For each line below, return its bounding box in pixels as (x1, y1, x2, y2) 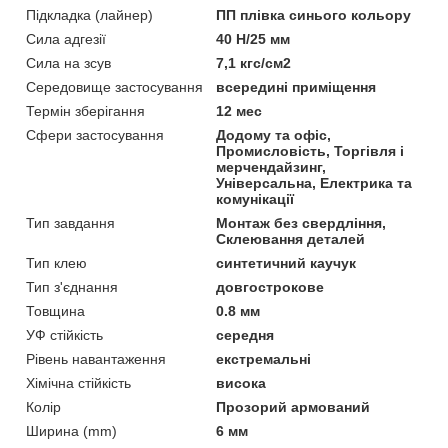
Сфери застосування (26, 126, 164, 143)
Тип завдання (26, 214, 115, 231)
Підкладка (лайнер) (26, 6, 153, 23)
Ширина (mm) (26, 422, 117, 439)
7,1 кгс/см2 (216, 54, 292, 71)
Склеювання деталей (216, 230, 366, 247)
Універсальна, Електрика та (216, 174, 413, 191)
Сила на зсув (26, 54, 111, 71)
